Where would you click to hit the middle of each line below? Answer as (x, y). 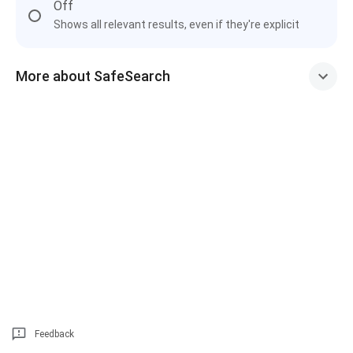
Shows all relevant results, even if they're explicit (176, 24)
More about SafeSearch (93, 76)
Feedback (54, 334)
